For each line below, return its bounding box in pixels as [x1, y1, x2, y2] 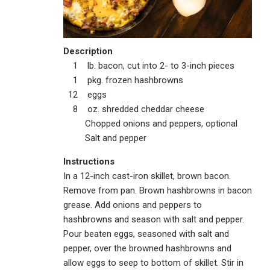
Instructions [63, 155, 115, 167]
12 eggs [63, 89, 107, 100]
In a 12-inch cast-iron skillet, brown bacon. [63, 170, 231, 181]
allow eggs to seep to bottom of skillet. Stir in [63, 257, 243, 268]
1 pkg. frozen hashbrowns [63, 74, 183, 86]
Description [63, 45, 113, 57]
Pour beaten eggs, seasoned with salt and [63, 228, 229, 239]
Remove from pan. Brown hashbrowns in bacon [63, 184, 252, 196]
